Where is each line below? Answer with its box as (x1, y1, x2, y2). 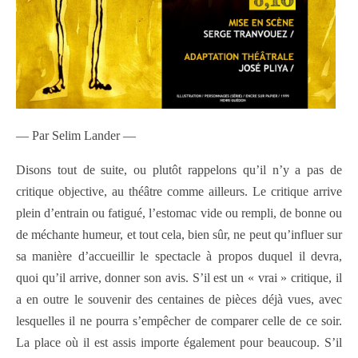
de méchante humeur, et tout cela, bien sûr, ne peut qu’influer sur (16, 227, 342, 241)
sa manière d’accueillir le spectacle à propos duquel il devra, (16, 249, 342, 263)
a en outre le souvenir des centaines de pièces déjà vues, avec (16, 292, 342, 306)
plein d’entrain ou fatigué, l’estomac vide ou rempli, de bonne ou (16, 205, 342, 220)
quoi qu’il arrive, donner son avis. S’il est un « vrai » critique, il (16, 270, 342, 284)
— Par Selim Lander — (16, 128, 136, 142)
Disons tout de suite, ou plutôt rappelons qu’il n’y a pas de (16, 162, 342, 177)
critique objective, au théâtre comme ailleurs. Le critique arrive (16, 184, 342, 198)
